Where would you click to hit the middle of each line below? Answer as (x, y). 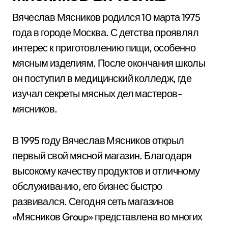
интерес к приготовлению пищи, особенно (104, 48)
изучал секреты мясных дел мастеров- (97, 93)
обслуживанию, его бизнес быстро (87, 186)
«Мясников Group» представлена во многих (107, 217)
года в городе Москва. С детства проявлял (105, 32)
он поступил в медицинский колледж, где (102, 78)
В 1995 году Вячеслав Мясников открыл (98, 140)
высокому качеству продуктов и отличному (106, 171)
